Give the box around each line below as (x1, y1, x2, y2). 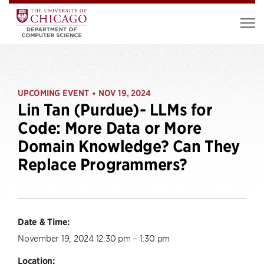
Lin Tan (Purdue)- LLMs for (18, 100, 213, 120)
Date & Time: (18, 216, 70, 227)
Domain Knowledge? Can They (18, 137, 240, 156)
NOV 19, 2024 (98, 88, 151, 98)
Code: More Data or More (18, 118, 202, 138)
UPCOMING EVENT (18, 88, 89, 98)
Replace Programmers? (18, 155, 188, 174)
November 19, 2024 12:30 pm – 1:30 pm (18, 232, 170, 243)
